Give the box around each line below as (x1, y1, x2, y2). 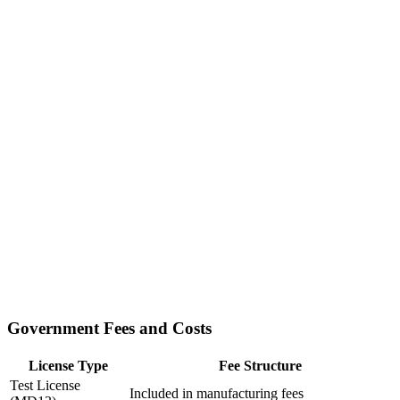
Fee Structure (218, 357, 302, 373)
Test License (10, 377, 80, 393)
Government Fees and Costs (7, 319, 212, 338)
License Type (28, 357, 108, 373)
